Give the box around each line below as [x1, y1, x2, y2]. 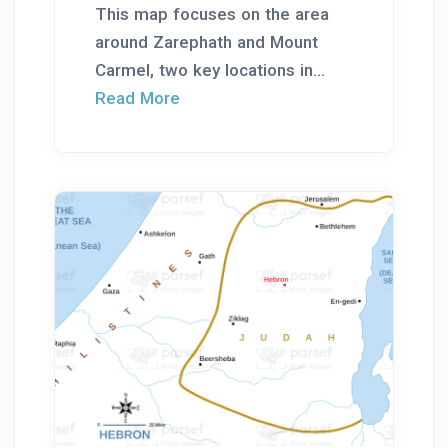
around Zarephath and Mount [95, 32, 318, 53]
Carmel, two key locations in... [95, 60, 325, 81]
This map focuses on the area [95, 4, 329, 25]
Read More [95, 88, 180, 109]
